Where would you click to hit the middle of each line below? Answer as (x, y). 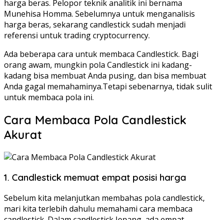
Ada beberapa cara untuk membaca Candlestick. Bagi (101, 54)
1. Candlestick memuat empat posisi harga (95, 178)
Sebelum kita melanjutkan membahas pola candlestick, (104, 198)
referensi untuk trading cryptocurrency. (77, 35)
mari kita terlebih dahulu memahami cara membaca (98, 209)
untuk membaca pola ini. (49, 97)
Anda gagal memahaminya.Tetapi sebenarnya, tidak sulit (108, 86)
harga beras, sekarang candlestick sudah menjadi (95, 24)
